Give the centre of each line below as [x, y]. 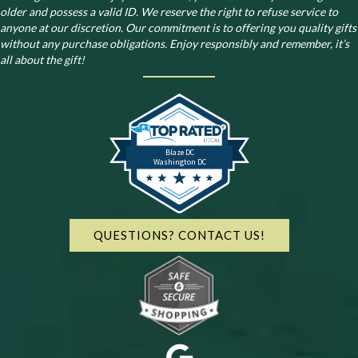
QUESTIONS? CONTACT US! [179, 235]
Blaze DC [179, 152]
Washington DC [179, 161]
